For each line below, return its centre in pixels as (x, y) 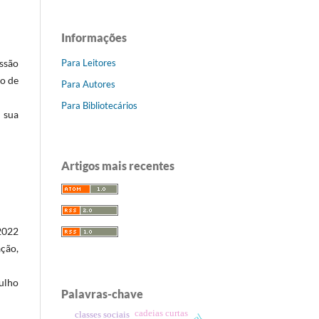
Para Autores (88, 84)
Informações (94, 37)
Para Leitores (89, 62)
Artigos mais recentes (118, 165)
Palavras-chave (102, 293)
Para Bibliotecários (99, 105)
